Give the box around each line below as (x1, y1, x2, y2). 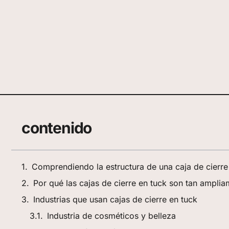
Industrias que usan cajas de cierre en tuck (33, 194, 197, 205)
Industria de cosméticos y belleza (47, 211, 176, 221)
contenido (21, 119, 92, 138)
